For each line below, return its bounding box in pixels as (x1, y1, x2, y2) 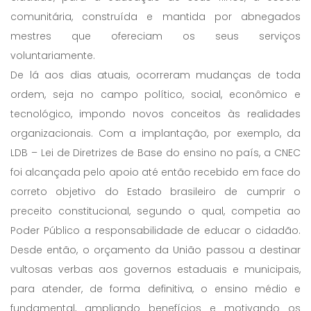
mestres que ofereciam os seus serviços (10, 28, 301, 43)
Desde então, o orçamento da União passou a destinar (10, 242, 301, 257)
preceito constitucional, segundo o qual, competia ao (10, 203, 301, 218)
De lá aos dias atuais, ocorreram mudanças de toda (10, 67, 301, 82)
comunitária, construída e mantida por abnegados (10, 9, 301, 24)
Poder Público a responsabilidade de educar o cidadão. (10, 223, 301, 237)
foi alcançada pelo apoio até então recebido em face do (10, 165, 301, 179)
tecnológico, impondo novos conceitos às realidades (10, 106, 301, 121)
